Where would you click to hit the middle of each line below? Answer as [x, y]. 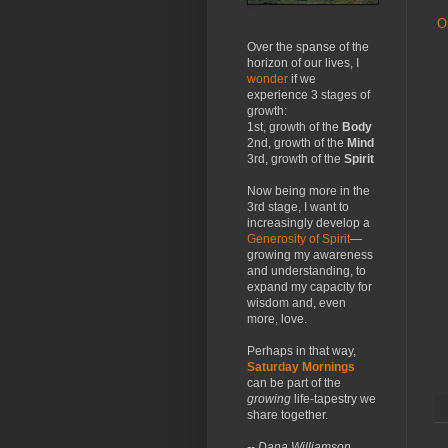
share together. [287, 415]
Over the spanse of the [308, 47]
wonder [267, 79]
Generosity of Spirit [298, 239]
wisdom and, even [296, 303]
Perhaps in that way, [301, 351]
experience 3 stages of [308, 95]
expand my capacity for [309, 287]
